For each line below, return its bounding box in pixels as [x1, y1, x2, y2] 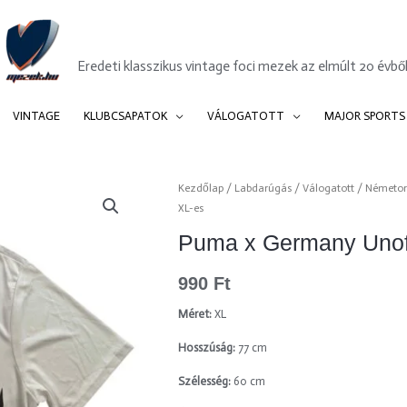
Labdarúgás [233, 182, 292, 194]
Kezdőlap [177, 182, 223, 194]
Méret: [177, 307, 212, 322]
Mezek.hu [77, 24, 187, 56]
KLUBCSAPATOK [83, 109, 167, 123]
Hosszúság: [177, 341, 238, 355]
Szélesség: [177, 374, 233, 389]
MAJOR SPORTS [323, 109, 405, 123]
